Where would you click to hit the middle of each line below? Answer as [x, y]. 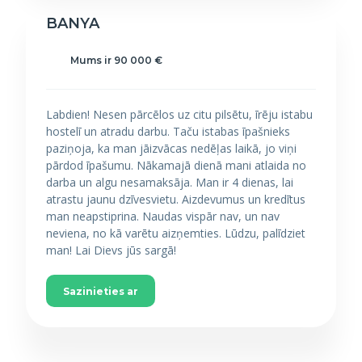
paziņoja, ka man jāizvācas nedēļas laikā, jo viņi [171, 148]
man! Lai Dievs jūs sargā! [111, 250]
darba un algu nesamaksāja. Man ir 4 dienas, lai [170, 182]
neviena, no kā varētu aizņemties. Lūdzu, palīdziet [176, 233]
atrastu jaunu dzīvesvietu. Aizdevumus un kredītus [176, 199]
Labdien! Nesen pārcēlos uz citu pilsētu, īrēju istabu [179, 114]
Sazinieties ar [101, 291]
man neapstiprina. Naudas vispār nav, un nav [163, 216]
